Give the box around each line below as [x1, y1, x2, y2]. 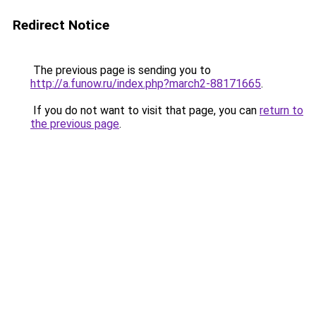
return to [260, 104, 303, 117]
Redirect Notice [13, 17, 109, 33]
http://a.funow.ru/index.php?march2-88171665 [30, 77, 261, 90]
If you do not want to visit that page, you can [30, 104, 260, 117]
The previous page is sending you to [30, 63, 211, 77]
